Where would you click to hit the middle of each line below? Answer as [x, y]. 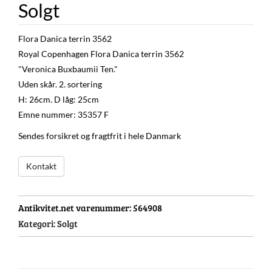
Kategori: [37, 224]
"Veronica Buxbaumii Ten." [68, 69]
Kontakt [41, 166]
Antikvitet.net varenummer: [76, 208]
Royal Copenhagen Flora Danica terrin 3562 [101, 53]
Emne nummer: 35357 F [63, 114]
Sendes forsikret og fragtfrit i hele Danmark [100, 135]
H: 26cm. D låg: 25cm [59, 99]
